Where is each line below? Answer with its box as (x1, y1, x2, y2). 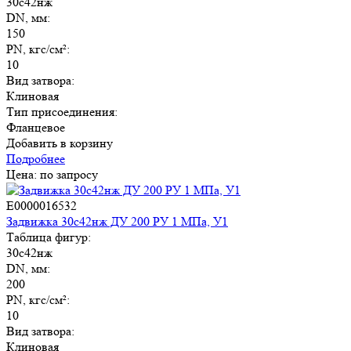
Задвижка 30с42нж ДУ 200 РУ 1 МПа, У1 (6, 213, 228, 229)
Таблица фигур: (6, 229, 91, 244)
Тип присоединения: (6, 103, 118, 119)
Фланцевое (6, 119, 65, 135)
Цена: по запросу (6, 166, 98, 182)
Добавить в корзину (6, 135, 113, 150)
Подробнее (6, 150, 65, 166)
